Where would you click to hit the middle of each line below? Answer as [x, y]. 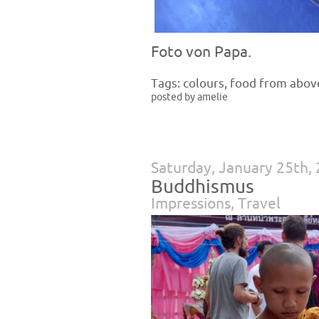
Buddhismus [203, 187]
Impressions [191, 204]
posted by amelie [189, 97]
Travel [259, 204]
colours [204, 84]
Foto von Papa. [201, 52]
